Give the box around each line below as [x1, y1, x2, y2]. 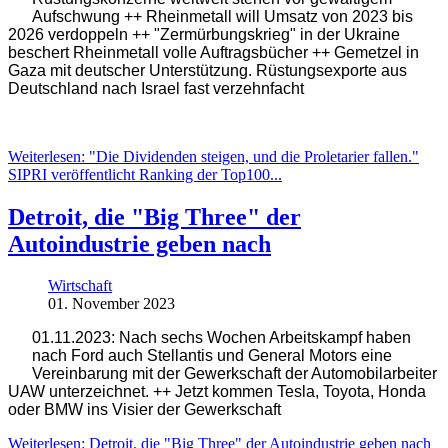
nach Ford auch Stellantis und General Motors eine [32, 347, 392, 365]
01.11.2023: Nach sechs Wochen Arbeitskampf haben [32, 329, 411, 347]
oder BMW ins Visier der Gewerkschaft [8, 401, 281, 419]
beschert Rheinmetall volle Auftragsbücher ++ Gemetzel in [8, 43, 419, 61]
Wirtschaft [48, 277, 112, 295]
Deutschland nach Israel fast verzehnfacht [8, 79, 304, 97]
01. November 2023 [48, 295, 175, 313]
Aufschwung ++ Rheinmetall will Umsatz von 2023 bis [32, 7, 413, 25]
